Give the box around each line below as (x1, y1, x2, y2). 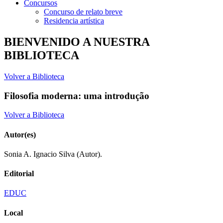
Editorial (4, 169, 34, 178)
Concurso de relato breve (44, 7, 122, 16)
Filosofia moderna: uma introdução (4, 90, 149, 101)
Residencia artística (44, 16, 104, 25)
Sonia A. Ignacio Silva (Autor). (4, 149, 102, 158)
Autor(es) (4, 130, 36, 139)
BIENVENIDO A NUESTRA (4, 35, 149, 48)
